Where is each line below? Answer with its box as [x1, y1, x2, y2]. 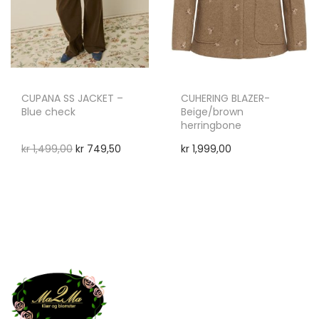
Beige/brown [180, 105, 244, 120]
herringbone [180, 118, 241, 133]
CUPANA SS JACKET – [21, 91, 123, 106]
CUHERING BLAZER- [180, 91, 270, 106]
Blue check [21, 105, 75, 120]
